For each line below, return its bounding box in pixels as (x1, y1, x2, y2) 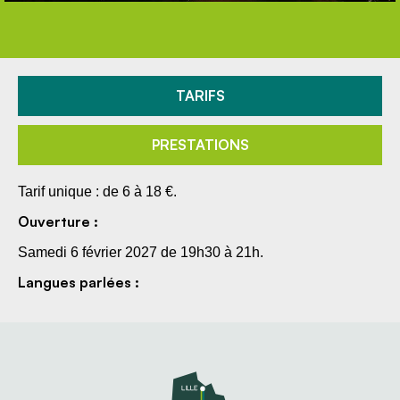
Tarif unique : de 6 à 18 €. (18, 184, 177, 199)
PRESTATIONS (151, 136, 249, 154)
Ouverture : (18, 212, 98, 230)
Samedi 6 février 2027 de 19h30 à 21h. (18, 245, 263, 260)
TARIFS (175, 87, 225, 104)
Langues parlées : (18, 273, 139, 291)
